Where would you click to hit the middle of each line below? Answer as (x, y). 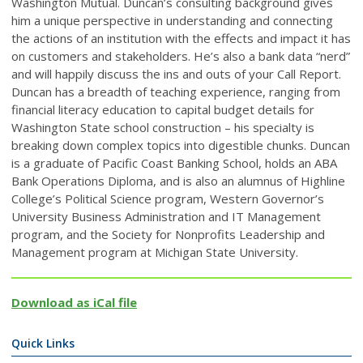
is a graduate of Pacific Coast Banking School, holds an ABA (174, 162)
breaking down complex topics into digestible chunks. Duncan (181, 145)
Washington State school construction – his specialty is (163, 127)
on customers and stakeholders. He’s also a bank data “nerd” (181, 56)
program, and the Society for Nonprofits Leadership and (168, 234)
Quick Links (43, 343)
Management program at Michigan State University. (155, 252)
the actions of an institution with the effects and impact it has (181, 38)
